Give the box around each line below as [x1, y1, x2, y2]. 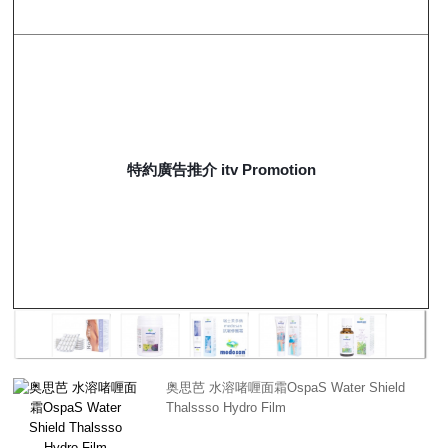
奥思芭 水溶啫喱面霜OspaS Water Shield [165, 380, 405, 396]
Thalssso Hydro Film [165, 400, 286, 416]
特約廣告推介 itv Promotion [126, 160, 316, 178]
